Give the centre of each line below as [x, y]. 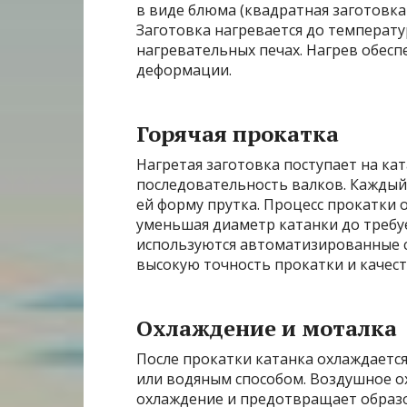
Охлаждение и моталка [267, 328]
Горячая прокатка [238, 134]
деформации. [184, 70]
